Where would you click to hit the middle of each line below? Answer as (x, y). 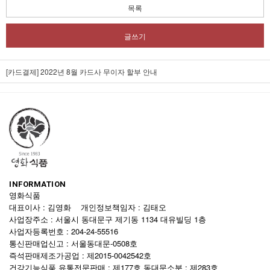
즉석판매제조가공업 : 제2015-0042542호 (81, 255)
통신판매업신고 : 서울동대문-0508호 (73, 243)
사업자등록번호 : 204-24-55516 (66, 231)
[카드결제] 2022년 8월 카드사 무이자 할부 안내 (82, 71)
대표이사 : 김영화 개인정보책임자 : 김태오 (88, 207)
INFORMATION (38, 184)
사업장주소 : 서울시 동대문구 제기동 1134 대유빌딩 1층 (108, 219)
